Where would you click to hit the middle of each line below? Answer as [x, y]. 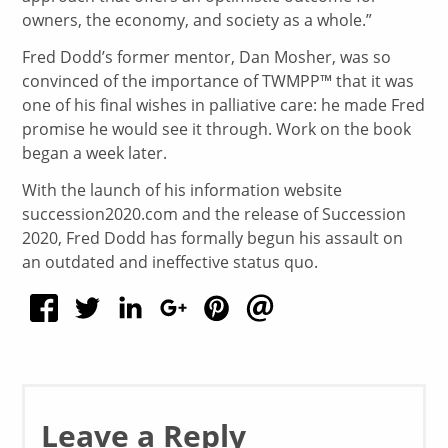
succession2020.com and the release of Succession [214, 213]
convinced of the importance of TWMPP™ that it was [218, 80]
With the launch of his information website [182, 189]
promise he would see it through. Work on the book [217, 128]
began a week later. [95, 152]
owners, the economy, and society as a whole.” [197, 19]
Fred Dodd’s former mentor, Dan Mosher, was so [207, 56]
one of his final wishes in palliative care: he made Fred [224, 104]
